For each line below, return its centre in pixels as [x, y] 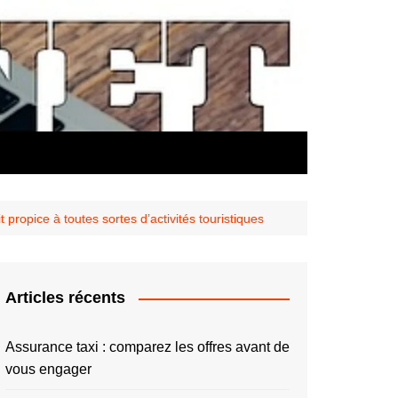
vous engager [48, 369]
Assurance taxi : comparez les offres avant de [147, 347]
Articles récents [65, 298]
